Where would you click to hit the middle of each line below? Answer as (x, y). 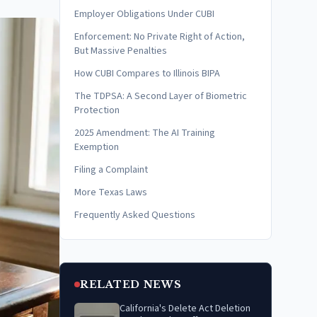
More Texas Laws (111, 192)
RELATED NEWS (131, 284)
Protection (97, 110)
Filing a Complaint (111, 170)
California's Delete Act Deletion (185, 309)
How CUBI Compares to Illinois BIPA (147, 74)
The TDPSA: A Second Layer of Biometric (161, 96)
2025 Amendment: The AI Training (145, 133)
